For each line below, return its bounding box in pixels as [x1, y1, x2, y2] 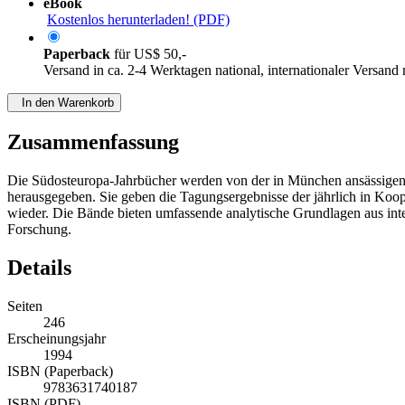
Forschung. [7, 221, 71, 238]
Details [7, 256, 71, 280]
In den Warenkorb [14, 96, 114, 110]
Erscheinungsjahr [7, 331, 106, 347]
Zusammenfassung [7, 130, 179, 155]
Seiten [7, 298, 42, 315]
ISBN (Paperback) [7, 363, 113, 380]
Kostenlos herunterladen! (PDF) [47, 12, 230, 28]
